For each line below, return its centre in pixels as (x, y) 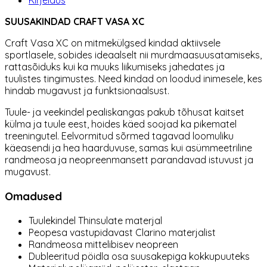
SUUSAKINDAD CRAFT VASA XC (74, 22)
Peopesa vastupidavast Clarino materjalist (122, 232)
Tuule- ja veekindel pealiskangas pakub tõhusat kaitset (125, 112)
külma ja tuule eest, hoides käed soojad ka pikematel (121, 124)
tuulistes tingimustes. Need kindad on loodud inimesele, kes (133, 79)
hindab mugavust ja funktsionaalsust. (87, 91)
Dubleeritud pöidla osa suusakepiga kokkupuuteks (139, 256)
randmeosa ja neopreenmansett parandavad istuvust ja (129, 160)
